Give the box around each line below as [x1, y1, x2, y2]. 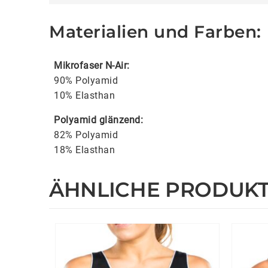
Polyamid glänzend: [54, 114, 143, 126]
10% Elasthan [54, 90, 115, 101]
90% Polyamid [54, 75, 118, 86]
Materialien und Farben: [49, 22, 261, 42]
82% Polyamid [54, 129, 118, 141]
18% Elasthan [54, 144, 115, 156]
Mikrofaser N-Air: [54, 60, 130, 71]
